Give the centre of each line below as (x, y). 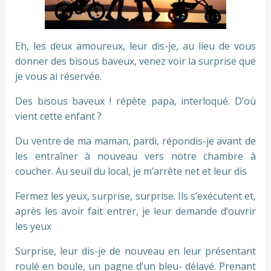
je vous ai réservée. (58, 76)
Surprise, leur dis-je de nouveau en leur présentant (135, 251)
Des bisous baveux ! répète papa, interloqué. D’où (135, 101)
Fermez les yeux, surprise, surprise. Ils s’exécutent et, (135, 196)
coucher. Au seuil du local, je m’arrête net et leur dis (131, 171)
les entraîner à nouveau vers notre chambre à (135, 156)
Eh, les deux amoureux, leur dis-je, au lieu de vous (135, 46)
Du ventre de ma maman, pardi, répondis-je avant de (135, 141)
